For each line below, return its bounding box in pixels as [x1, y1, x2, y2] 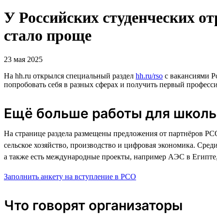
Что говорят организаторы [4, 197, 183, 214]
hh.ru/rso [136, 71, 163, 80]
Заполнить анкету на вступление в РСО [4, 172, 136, 181]
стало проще [4, 27, 92, 45]
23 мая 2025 [4, 55, 43, 63]
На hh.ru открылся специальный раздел [4, 71, 136, 80]
